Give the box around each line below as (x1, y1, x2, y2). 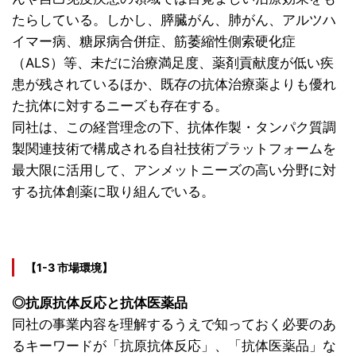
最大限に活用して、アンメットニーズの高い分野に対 (12, 161, 336, 178)
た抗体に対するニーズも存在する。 (12, 97, 228, 114)
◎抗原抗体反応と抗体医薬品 (12, 294, 188, 311)
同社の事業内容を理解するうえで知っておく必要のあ (12, 315, 336, 332)
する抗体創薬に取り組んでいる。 (12, 183, 215, 199)
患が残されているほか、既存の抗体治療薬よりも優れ (12, 75, 336, 92)
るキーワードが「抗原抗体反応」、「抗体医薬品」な (12, 337, 336, 354)
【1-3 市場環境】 (25, 260, 114, 274)
